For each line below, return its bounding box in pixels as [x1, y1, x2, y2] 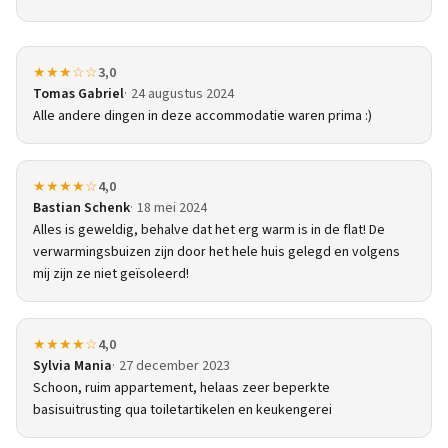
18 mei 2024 [137, 198, 207, 218]
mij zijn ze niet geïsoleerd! [33, 264, 189, 284]
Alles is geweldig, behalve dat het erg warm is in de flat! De [33, 220, 385, 240]
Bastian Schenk [33, 198, 130, 218]
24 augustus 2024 [131, 84, 234, 104]
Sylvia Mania [33, 356, 112, 376]
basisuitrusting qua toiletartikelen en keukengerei [33, 400, 332, 420]
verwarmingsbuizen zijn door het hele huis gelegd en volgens [33, 242, 400, 262]
